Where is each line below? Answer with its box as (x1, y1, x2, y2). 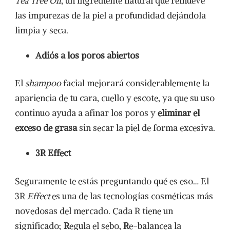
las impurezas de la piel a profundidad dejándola (15, 9, 206, 21)
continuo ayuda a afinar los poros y (15, 107, 158, 119)
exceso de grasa (15, 122, 77, 133)
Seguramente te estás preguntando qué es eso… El (15, 175, 209, 187)
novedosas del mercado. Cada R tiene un (15, 205, 173, 217)
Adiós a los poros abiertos (35, 49, 139, 61)
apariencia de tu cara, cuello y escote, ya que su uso (15, 92, 215, 104)
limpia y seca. (15, 24, 72, 36)
